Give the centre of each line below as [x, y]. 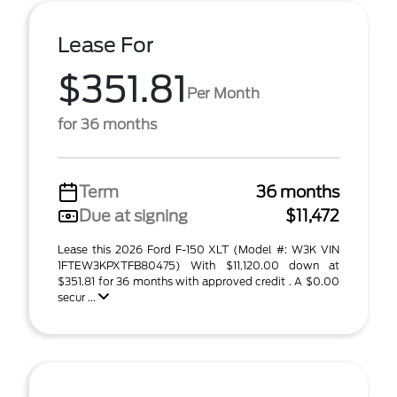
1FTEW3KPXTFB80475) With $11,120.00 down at [198, 265]
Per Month [223, 93]
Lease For [106, 45]
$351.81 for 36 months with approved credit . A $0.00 [198, 281]
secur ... [78, 297]
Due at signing [133, 216]
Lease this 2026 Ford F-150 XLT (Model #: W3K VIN [198, 249]
